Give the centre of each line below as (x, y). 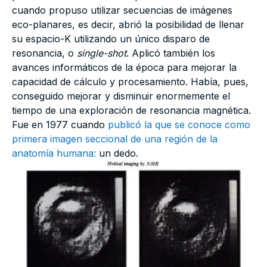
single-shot (102, 53)
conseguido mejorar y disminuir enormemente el (121, 96)
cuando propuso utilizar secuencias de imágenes (122, 10)
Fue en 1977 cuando (60, 125)
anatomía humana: (54, 153)
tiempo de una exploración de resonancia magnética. (131, 111)
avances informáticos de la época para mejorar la (124, 68)
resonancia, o (44, 53)
